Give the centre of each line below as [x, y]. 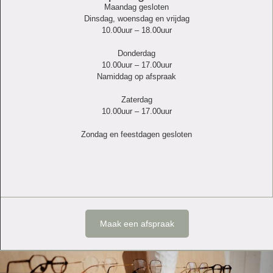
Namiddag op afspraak [136, 77]
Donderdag [136, 54]
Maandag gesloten [136, 7]
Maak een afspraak [137, 224]
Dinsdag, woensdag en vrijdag [136, 19]
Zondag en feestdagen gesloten [136, 135]
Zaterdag [136, 100]
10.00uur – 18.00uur [136, 30]
